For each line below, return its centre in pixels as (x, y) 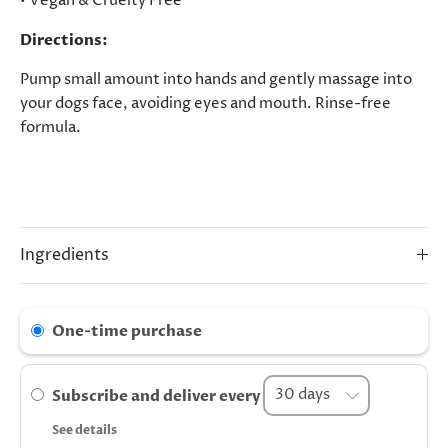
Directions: (64, 39)
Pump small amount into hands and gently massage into (216, 79)
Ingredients (64, 255)
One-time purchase (127, 330)
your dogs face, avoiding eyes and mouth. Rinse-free (205, 103)
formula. (50, 127)
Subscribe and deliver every (157, 395)
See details (84, 429)
